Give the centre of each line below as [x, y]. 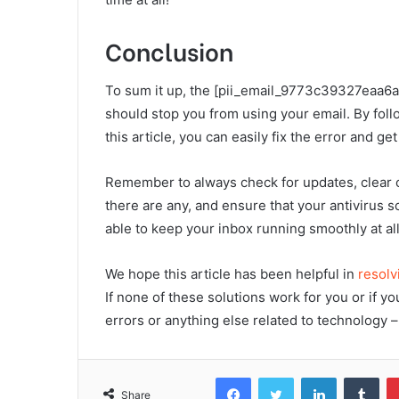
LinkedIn [359, 376]
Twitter [313, 376]
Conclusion [169, 51]
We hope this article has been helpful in [232, 273]
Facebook [277, 376]
